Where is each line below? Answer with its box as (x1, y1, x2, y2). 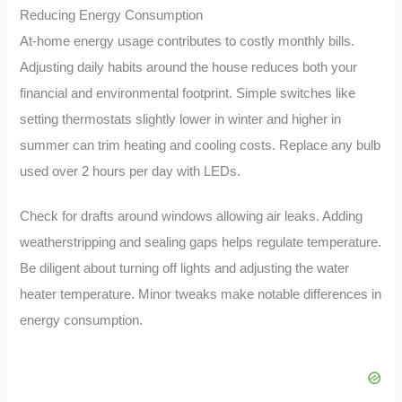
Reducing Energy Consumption (20, 7, 204, 22)
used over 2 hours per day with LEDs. (20, 163, 241, 179)
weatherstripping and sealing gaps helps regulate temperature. (20, 235, 382, 250)
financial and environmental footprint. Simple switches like (20, 85, 356, 100)
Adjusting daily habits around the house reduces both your (20, 59, 358, 74)
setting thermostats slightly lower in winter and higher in (20, 111, 342, 127)
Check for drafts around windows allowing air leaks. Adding (20, 209, 363, 224)
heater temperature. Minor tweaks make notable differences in (20, 287, 382, 302)
